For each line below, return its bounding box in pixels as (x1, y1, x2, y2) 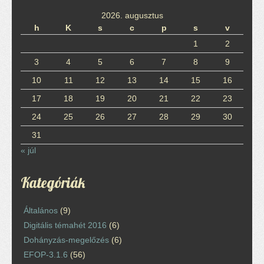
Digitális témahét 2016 (24, 220, 107, 230)
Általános (24, 205, 58, 215)
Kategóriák (21, 173, 85, 192)
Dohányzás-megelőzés (24, 235, 109, 245)
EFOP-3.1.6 (24, 249, 68, 259)
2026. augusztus (101, 10, 163, 20)
